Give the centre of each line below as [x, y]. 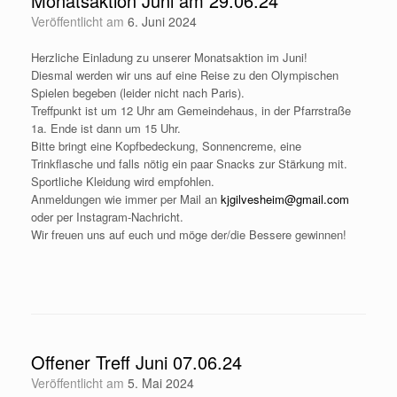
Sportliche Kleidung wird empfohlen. [123, 182]
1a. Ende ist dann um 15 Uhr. [106, 128]
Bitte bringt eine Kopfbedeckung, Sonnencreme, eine [166, 146]
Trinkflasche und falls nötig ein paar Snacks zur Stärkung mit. [189, 164]
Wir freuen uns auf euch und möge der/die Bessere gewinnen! [189, 235]
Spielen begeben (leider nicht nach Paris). [138, 93]
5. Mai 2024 [161, 383]
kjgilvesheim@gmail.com [285, 199]
